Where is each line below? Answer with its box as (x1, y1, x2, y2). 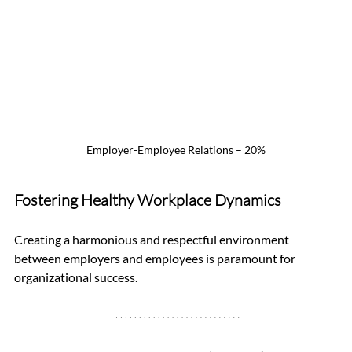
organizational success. (14, 269, 137, 285)
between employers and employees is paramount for (14, 251, 298, 266)
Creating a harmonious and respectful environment (14, 232, 291, 247)
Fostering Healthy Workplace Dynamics (14, 190, 281, 211)
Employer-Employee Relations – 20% (86, 143, 266, 157)
